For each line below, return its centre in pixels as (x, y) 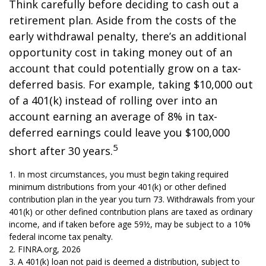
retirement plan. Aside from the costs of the (123, 20)
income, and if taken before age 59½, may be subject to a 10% (130, 224)
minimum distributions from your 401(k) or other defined (118, 187)
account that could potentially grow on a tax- (125, 68)
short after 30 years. (61, 151)
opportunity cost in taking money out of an (121, 52)
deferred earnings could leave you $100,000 (119, 132)
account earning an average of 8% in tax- (113, 116)
